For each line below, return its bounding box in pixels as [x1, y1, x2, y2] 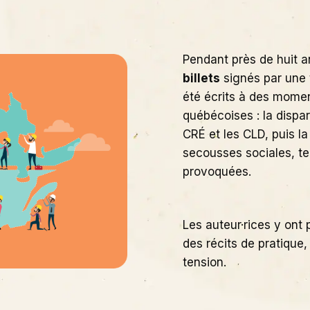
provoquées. [183, 165, 251, 179]
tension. [183, 255, 226, 270]
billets [183, 71, 220, 86]
